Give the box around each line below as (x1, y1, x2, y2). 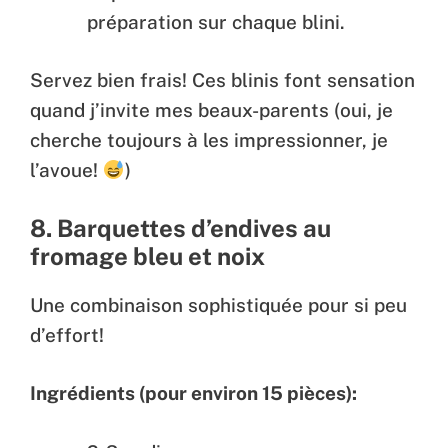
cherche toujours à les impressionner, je (30, 129, 388, 152)
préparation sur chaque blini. (87, 10, 345, 33)
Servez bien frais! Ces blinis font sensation (30, 69, 415, 92)
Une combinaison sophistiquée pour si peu (30, 293, 407, 316)
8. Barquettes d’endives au (30, 213, 331, 242)
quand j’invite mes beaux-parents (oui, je (30, 99, 393, 122)
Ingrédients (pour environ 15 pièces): (30, 382, 357, 405)
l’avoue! (30, 159, 103, 182)
